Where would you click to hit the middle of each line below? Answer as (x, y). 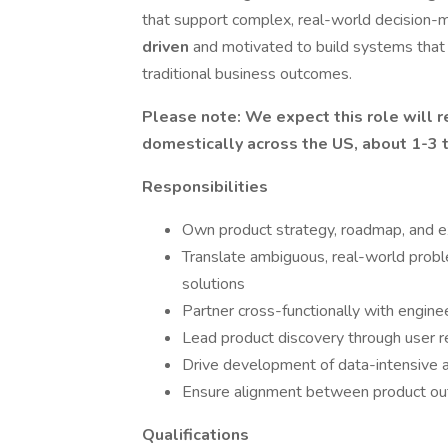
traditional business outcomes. (247, 74)
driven (167, 47)
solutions (213, 284)
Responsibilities (205, 187)
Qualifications (195, 435)
